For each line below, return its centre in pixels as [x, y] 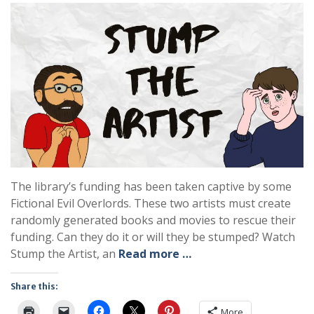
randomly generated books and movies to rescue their [153, 220]
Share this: [34, 287]
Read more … [155, 254]
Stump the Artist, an [64, 254]
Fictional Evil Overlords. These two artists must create [151, 204]
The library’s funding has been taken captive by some [151, 187]
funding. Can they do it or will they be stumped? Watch [153, 237]
